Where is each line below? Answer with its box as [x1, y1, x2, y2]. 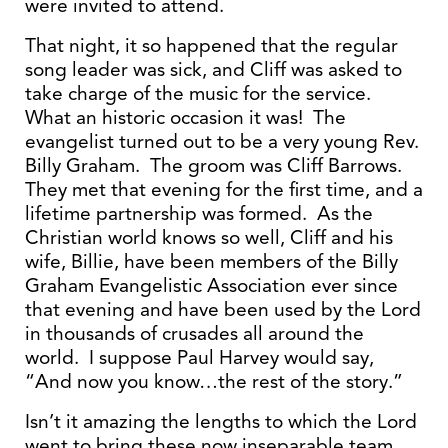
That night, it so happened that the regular [25, 33, 398, 58]
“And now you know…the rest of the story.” [25, 369, 403, 394]
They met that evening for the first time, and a [25, 177, 423, 202]
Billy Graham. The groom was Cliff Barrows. [25, 153, 407, 178]
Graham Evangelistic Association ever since [25, 273, 398, 298]
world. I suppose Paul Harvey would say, [25, 345, 374, 370]
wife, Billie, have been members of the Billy [25, 249, 398, 274]
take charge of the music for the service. [25, 81, 376, 106]
